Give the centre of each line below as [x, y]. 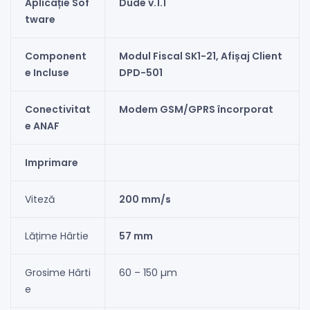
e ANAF [42, 126]
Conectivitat [57, 110]
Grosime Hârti [57, 273]
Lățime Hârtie [56, 236]
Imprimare [51, 163]
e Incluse [47, 73]
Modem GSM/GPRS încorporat [196, 110]
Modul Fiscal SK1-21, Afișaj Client [200, 56]
